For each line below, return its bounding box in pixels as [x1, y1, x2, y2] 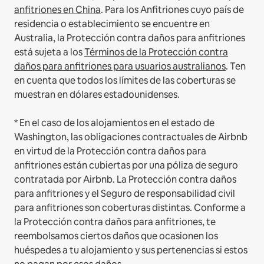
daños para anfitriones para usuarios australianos [14, 60, 226, 72]
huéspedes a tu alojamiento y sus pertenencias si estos [14, 243, 247, 256]
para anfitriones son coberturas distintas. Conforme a [14, 201, 246, 214]
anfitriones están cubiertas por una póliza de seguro [14, 159, 238, 171]
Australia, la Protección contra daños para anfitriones [14, 31, 245, 44]
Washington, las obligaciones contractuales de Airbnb [14, 130, 247, 143]
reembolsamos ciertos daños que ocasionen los [14, 229, 218, 242]
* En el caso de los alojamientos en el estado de [14, 116, 214, 129]
